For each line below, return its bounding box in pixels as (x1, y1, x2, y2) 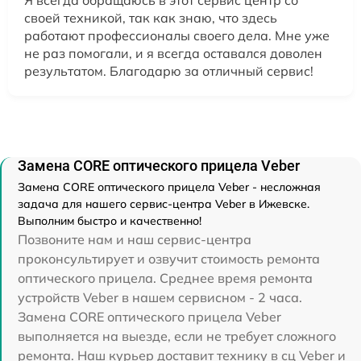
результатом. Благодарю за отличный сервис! (24, 62, 313, 79)
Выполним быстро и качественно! (18, 213, 201, 228)
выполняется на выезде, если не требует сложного (18, 327, 336, 344)
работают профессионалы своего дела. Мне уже (24, 27, 330, 44)
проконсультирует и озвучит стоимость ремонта (18, 250, 320, 267)
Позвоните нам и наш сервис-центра (18, 230, 251, 247)
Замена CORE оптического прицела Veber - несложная (18, 179, 321, 194)
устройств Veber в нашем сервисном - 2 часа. (18, 288, 302, 305)
